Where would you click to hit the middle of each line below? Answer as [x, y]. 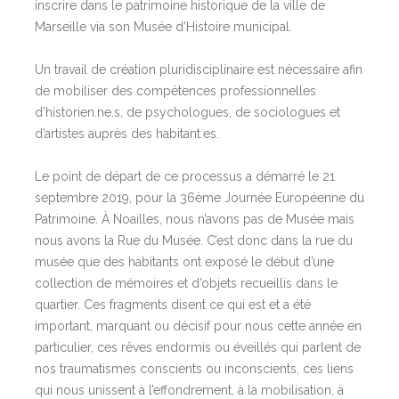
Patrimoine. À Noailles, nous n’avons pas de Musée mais [195, 219]
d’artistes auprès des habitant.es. [127, 133]
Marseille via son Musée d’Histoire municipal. [163, 26]
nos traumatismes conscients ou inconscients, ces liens [194, 368]
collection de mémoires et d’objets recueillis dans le [186, 283]
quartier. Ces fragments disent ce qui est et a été [173, 304]
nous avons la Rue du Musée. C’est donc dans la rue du [194, 240]
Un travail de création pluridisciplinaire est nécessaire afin [199, 69]
